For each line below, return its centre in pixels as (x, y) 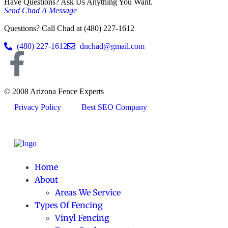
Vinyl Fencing (82, 218)
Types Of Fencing (69, 205)
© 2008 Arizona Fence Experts (54, 91)
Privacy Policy (38, 107)
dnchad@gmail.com (112, 46)
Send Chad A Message (40, 10)
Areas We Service (88, 192)
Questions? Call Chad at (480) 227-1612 (69, 28)
